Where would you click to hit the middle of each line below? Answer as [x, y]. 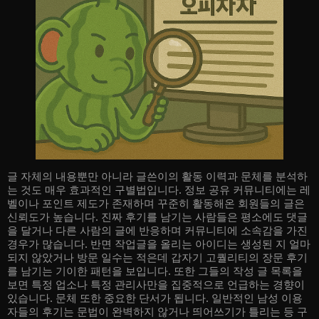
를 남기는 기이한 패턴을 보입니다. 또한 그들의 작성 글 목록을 [155, 271]
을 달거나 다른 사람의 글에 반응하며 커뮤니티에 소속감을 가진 [157, 230]
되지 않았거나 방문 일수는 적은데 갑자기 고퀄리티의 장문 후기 [157, 257]
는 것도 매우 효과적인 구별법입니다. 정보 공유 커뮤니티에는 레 [159, 189]
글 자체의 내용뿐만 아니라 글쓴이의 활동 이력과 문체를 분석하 [157, 176]
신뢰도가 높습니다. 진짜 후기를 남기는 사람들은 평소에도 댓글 [157, 216]
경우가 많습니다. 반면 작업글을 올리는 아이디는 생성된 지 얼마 [159, 244]
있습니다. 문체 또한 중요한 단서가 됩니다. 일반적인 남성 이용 [155, 298]
